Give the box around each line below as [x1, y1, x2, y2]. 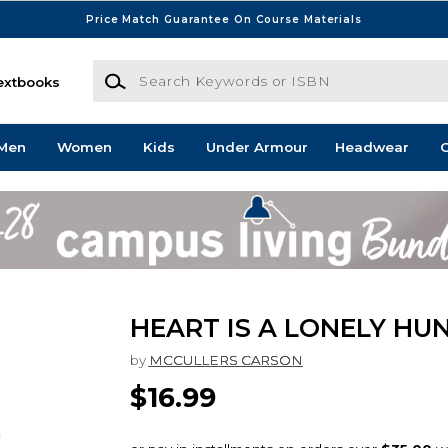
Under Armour [205, 139, 308, 156]
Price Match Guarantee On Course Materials [86, 12, 362, 26]
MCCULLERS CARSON [148, 352, 303, 369]
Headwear [334, 139, 409, 156]
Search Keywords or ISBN [91, 61, 271, 78]
